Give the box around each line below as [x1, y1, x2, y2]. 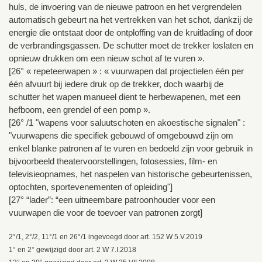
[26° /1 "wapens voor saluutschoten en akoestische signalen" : [9, 118, 245, 128]
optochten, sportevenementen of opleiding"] [9, 182, 173, 192]
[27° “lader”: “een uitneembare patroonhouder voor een [9, 195, 215, 205]
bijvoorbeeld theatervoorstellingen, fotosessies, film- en [9, 156, 217, 167]
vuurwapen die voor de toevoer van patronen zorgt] [9, 208, 202, 218]
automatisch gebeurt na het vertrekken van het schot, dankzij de [9, 15, 253, 25]
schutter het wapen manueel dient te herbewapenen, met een [9, 92, 240, 102]
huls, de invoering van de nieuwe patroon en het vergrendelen [9, 2, 242, 12]
